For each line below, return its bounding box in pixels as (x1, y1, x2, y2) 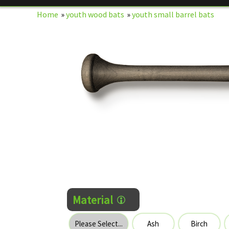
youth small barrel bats (132, 9, 214, 19)
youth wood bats (66, 9, 124, 19)
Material (72, 192, 113, 207)
